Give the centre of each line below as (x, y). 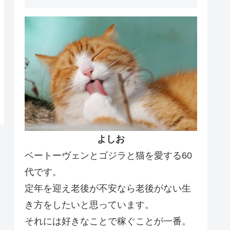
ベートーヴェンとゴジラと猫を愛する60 (108, 156)
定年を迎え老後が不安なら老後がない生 (108, 189)
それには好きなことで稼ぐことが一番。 (108, 222)
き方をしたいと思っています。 (89, 205)
